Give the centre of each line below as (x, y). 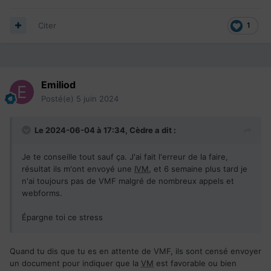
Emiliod (58, 84)
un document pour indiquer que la (75, 263)
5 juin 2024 (97, 98)
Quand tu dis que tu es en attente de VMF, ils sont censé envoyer (135, 251)
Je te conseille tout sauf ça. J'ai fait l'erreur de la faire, (125, 156)
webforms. (42, 193)
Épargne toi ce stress (64, 217)
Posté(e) (59, 98)
